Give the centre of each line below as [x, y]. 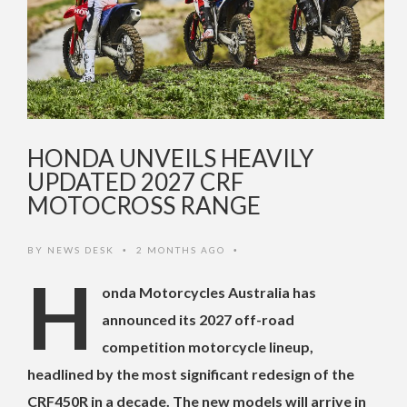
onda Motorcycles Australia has [209, 293]
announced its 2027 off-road [198, 320]
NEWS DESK [81, 250]
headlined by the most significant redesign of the [191, 374]
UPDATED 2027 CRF [135, 182]
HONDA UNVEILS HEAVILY [170, 159]
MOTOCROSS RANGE [144, 206]
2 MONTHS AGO [183, 250]
